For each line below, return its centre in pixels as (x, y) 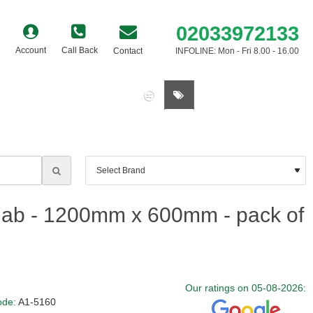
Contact (128, 51)
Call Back (80, 50)
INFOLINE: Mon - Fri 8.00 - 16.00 (237, 51)
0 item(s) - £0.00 (256, 95)
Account (31, 50)
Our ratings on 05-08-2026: (246, 288)
